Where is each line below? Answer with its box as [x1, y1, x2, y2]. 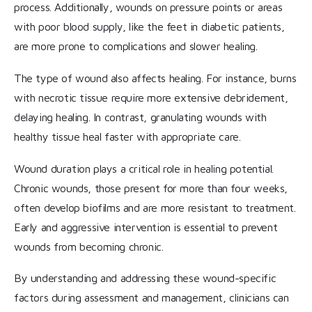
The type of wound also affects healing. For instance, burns [14, 72, 297, 85]
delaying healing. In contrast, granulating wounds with [14, 111, 267, 124]
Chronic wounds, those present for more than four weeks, [14, 181, 288, 194]
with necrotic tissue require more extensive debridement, [14, 91, 288, 104]
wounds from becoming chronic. [14, 240, 164, 253]
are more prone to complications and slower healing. [14, 40, 258, 53]
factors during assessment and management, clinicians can [14, 291, 289, 304]
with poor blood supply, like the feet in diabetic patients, [14, 20, 285, 33]
